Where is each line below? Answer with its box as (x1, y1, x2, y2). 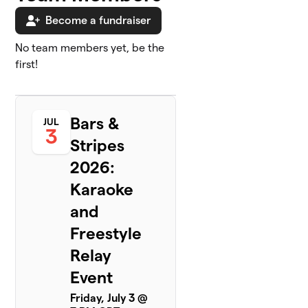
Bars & (70, 114, 120, 133)
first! (15, 58, 38, 71)
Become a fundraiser (45, 14, 151, 27)
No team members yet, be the (15, 42, 165, 54)
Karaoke (70, 180, 134, 199)
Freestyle (70, 224, 142, 243)
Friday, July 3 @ (70, 292, 148, 305)
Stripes (70, 136, 125, 155)
